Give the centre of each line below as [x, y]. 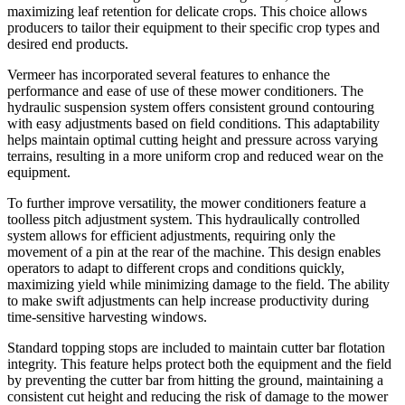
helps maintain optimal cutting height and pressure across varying [193, 140]
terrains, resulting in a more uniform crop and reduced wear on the [195, 156]
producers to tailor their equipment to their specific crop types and [193, 28]
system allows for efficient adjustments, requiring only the [171, 236]
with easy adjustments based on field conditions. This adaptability [193, 124]
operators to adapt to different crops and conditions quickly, [176, 268]
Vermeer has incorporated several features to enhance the [169, 75]
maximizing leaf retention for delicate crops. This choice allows [187, 12]
